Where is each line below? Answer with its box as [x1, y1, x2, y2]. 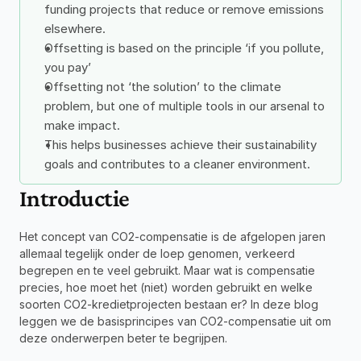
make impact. [44, 118, 120, 133]
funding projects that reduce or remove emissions [44, 2, 324, 17]
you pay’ [44, 60, 91, 75]
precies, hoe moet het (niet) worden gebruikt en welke [19, 280, 313, 294]
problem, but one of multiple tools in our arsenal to [44, 98, 325, 114]
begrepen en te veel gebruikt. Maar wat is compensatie [19, 263, 315, 277]
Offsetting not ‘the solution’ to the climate [44, 79, 281, 94]
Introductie [19, 185, 130, 211]
